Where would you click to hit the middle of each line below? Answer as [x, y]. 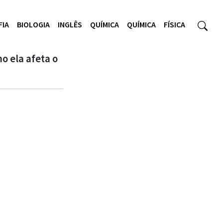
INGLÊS [70, 24]
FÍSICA [174, 24]
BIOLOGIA [33, 24]
